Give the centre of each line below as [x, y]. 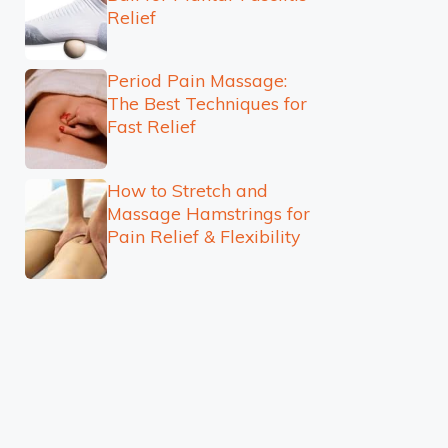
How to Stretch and [187, 189]
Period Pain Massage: [196, 80]
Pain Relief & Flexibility [203, 235]
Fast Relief [151, 126]
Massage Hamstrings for [208, 212]
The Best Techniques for [206, 103]
